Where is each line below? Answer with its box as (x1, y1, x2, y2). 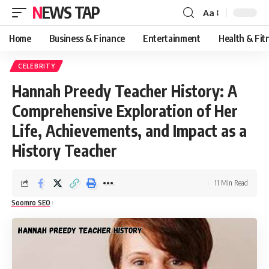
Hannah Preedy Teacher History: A (12, 81, 237, 101)
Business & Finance (49, 32, 125, 44)
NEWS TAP (41, 2, 100, 22)
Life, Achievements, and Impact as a (12, 121, 247, 141)
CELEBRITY (18, 62, 55, 70)
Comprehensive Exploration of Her (12, 101, 238, 121)
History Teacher (12, 141, 117, 160)
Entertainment (142, 32, 201, 44)
